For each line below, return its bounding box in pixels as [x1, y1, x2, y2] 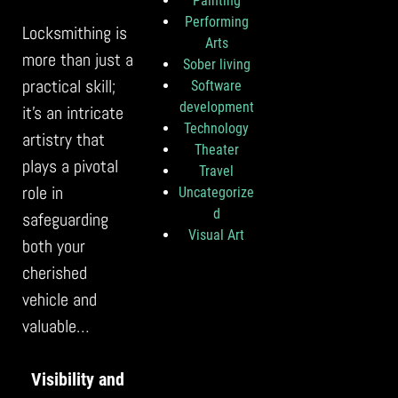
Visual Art [188, 227, 245, 244]
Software [191, 77, 243, 95]
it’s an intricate [22, 100, 123, 124]
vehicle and [22, 287, 97, 311]
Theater [194, 141, 239, 159]
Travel [199, 163, 235, 180]
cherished [22, 260, 87, 284]
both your [22, 234, 85, 258]
